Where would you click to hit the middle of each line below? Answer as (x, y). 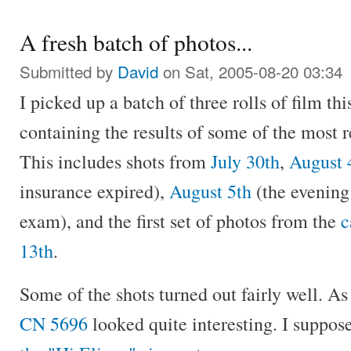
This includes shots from (115, 161)
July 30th (245, 161)
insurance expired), (94, 191)
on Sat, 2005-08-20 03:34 (250, 71)
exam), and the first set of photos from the (180, 221)
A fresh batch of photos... (136, 42)
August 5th (210, 191)
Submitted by (69, 71)
